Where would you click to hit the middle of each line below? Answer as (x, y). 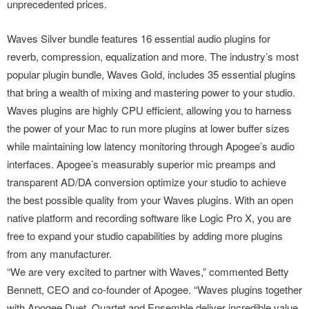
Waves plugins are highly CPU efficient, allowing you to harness (149, 110)
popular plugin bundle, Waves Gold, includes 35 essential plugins (151, 74)
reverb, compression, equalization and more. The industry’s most (153, 56)
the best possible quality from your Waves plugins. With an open (150, 200)
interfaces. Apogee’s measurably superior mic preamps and (141, 164)
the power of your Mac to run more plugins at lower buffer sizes (148, 128)
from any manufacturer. (59, 253)
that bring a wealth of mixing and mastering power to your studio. (151, 92)
